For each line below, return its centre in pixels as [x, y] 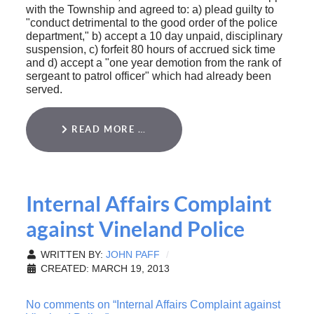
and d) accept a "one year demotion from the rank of [153, 63]
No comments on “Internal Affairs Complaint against [153, 305]
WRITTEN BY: [71, 255]
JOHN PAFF [132, 255]
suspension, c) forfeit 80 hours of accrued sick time [150, 50]
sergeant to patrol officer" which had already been [148, 76]
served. [45, 90]
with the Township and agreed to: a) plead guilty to [150, 10]
